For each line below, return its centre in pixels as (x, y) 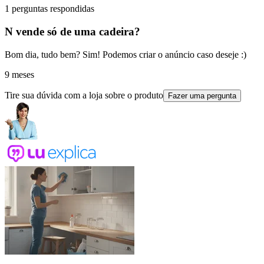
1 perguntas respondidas (49, 9)
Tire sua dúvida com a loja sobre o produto (84, 95)
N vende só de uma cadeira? (72, 32)
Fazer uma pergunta (202, 95)
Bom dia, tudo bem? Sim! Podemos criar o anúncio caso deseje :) (126, 54)
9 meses (19, 74)
